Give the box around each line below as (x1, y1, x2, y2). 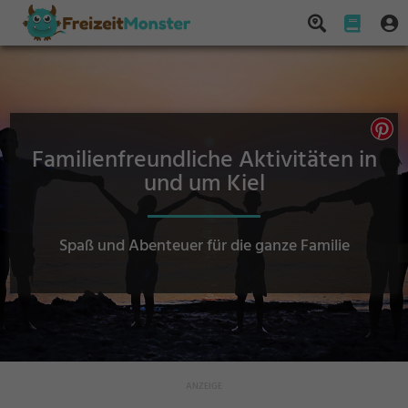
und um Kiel (143, 166, 265, 203)
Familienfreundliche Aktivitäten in (31, 142, 377, 179)
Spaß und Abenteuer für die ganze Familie (58, 233, 350, 260)
